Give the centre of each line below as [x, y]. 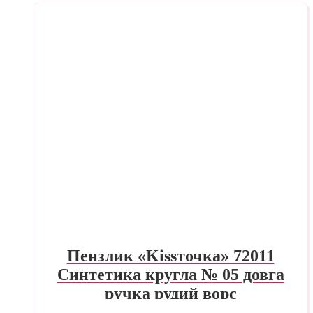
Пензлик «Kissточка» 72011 [170, 256]
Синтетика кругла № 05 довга [170, 275]
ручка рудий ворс [170, 294]
